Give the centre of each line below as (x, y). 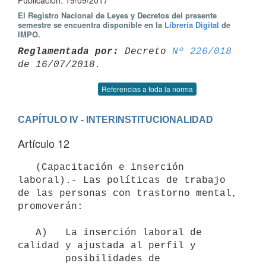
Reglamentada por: (68, 51)
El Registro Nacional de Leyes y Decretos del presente (117, 15)
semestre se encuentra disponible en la (91, 25)
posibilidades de (42, 259)
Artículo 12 (44, 143)
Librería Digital (192, 25)
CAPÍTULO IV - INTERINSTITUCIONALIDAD (115, 119)
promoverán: (50, 206)
